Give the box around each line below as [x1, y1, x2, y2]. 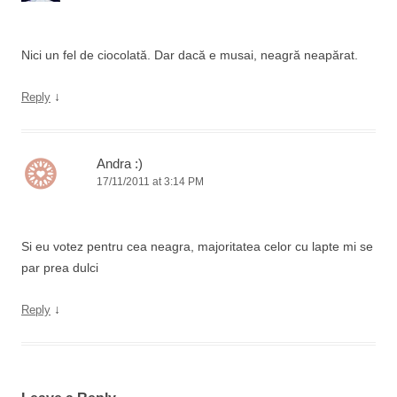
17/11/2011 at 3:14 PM [97, 175, 204, 188]
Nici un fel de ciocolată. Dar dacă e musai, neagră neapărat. [21, 48, 358, 62]
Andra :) [97, 156, 143, 171]
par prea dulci [21, 261, 98, 275]
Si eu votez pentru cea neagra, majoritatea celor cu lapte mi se [21, 239, 373, 253]
